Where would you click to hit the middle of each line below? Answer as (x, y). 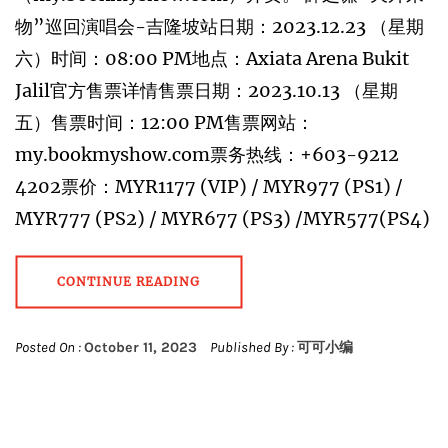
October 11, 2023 (140, 347)
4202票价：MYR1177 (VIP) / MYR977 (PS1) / (209, 186)
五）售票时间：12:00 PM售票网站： (164, 122)
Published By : (252, 347)
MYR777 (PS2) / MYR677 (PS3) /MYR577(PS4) (222, 218)
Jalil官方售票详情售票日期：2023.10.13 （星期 (206, 90)
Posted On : (49, 347)
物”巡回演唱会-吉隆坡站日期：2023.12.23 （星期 (219, 26)
